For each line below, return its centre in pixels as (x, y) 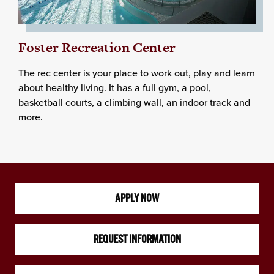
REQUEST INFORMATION (137, 239)
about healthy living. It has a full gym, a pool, (115, 88)
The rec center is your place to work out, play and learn (137, 73)
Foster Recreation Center (97, 48)
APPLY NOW (137, 198)
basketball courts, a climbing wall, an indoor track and (134, 102)
